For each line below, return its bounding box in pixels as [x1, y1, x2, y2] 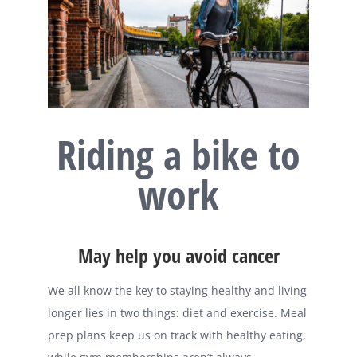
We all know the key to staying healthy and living [48, 282, 307, 298]
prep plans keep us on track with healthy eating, [48, 327, 306, 343]
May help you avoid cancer [77, 241, 280, 269]
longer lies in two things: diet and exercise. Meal [48, 304, 307, 320]
